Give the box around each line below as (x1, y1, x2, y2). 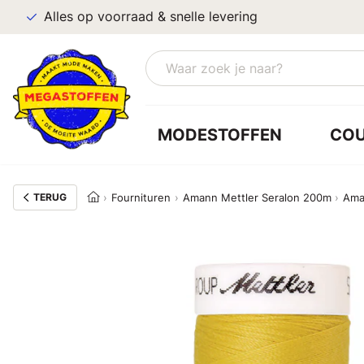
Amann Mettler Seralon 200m (182, 191, 331, 204)
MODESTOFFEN (157, 124, 282, 145)
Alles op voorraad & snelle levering (44, 9, 258, 24)
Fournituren (111, 191, 171, 204)
